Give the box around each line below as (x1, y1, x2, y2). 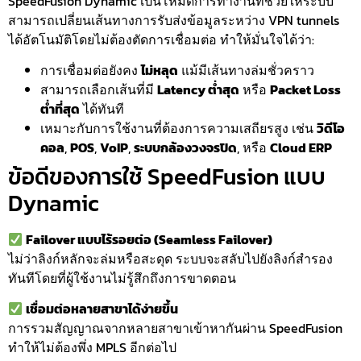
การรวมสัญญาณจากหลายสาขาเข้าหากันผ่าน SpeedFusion (8, 318, 342, 338)
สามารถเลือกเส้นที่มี (40, 80, 157, 100)
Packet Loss (270, 80, 341, 100)
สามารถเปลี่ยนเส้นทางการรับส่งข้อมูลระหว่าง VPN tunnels (8, 10, 339, 30)
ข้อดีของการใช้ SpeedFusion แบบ (8, 160, 326, 194)
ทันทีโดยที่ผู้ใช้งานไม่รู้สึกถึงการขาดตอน (8, 268, 236, 288)
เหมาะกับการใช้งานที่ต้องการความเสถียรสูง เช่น (40, 118, 317, 139)
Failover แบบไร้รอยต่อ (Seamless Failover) (26, 230, 273, 250)
